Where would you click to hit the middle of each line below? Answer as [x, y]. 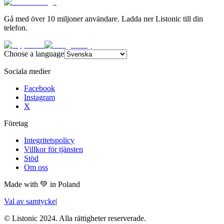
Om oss [36, 167]
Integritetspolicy [49, 140]
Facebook [39, 88]
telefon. [16, 28]
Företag [16, 123]
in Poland [64, 184]
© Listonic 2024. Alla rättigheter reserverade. [75, 218]
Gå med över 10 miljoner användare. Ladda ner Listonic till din [103, 19]
